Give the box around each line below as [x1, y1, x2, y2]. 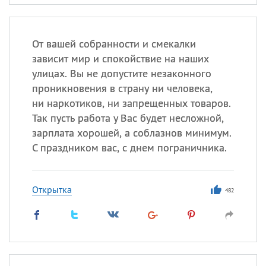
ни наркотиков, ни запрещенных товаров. [31, 96, 231, 110]
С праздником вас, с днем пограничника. [31, 141, 227, 154]
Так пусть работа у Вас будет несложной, [31, 111, 224, 125]
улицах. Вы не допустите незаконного [31, 66, 211, 80]
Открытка [31, 183, 72, 195]
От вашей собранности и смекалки [31, 37, 196, 50]
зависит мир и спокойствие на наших [31, 52, 209, 65]
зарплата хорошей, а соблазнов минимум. [31, 126, 232, 140]
